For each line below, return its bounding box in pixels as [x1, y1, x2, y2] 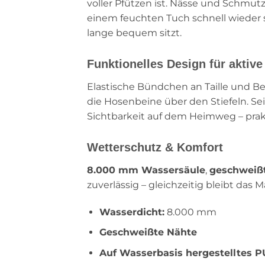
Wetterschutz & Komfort [87, 140, 223, 154]
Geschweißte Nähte [99, 227, 197, 238]
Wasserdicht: [99, 206, 164, 218]
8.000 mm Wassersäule [87, 164, 205, 176]
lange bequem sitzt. [87, 27, 182, 38]
